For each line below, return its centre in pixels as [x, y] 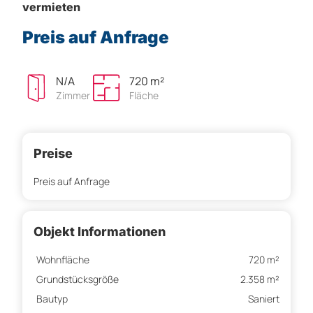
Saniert [264, 299]
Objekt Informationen [100, 232]
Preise [53, 154]
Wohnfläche [63, 260]
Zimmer [73, 96]
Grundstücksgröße [78, 279]
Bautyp [52, 299]
